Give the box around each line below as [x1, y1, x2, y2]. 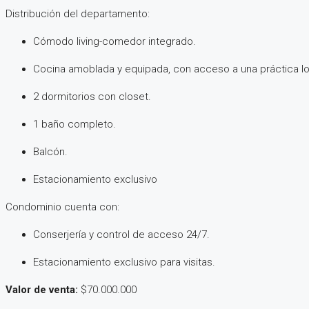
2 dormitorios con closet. [33, 90, 151, 103]
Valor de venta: [6, 283, 78, 297]
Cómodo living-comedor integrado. [33, 35, 196, 48]
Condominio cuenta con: [6, 201, 119, 214]
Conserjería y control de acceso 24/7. [33, 228, 210, 241]
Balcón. [33, 146, 68, 159]
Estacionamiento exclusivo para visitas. [33, 256, 215, 269]
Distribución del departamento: [6, 8, 150, 21]
